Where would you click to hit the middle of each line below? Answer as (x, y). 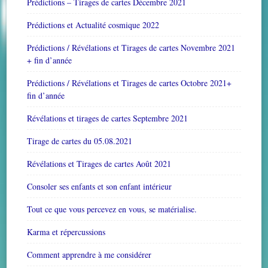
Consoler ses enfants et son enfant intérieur (100, 187)
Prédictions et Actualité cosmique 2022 (93, 25)
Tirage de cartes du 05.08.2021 (80, 141)
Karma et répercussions (66, 232)
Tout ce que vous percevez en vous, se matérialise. (112, 209)
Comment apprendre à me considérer (89, 255)
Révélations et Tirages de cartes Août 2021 (99, 164)
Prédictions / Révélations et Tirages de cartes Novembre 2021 (131, 48)
